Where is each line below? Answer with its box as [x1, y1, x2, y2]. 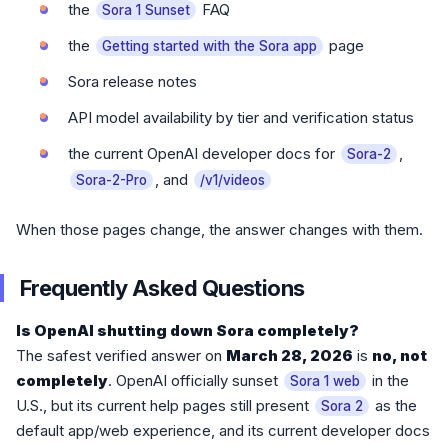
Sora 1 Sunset [102, 2, 190, 19]
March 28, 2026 [226, 346, 353, 366]
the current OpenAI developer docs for [68, 144, 339, 164]
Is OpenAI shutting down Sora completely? [16, 321, 359, 341]
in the [368, 371, 409, 391]
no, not [372, 346, 427, 366]
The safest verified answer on [16, 346, 226, 366]
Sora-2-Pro [76, 172, 147, 189]
